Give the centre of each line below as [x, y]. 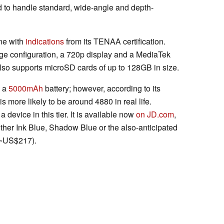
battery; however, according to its [102, 88]
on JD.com [155, 114]
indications [45, 41]
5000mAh [26, 88]
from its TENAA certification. [115, 41]
